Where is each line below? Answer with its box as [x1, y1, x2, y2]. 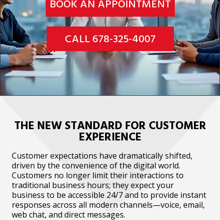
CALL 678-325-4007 [64, 31, 156, 47]
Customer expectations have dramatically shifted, [12, 150, 192, 161]
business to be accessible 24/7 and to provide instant [12, 189, 206, 200]
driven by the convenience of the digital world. [12, 160, 180, 171]
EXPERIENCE [79, 129, 141, 145]
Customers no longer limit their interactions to [12, 169, 184, 181]
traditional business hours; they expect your [12, 179, 174, 191]
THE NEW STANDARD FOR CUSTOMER [14, 117, 206, 134]
